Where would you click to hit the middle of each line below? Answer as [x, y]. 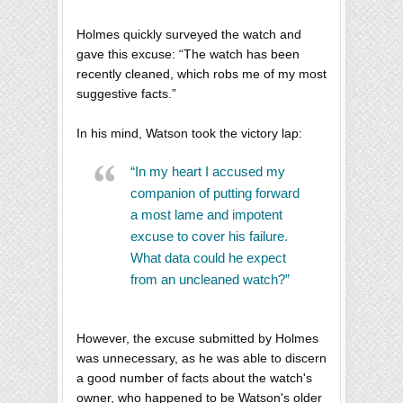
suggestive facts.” [126, 94]
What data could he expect [208, 258]
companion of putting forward [215, 193]
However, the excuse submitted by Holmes [197, 339]
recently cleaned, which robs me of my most [201, 74]
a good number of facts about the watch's [194, 378]
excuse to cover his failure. [209, 237]
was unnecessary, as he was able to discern [201, 358]
